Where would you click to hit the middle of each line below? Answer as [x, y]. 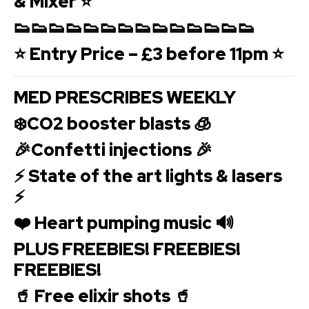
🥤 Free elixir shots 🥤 [102, 296]
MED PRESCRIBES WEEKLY [125, 97]
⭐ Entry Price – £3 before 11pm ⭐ [149, 54]
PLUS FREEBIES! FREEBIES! [127, 249]
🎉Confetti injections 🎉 [113, 150]
